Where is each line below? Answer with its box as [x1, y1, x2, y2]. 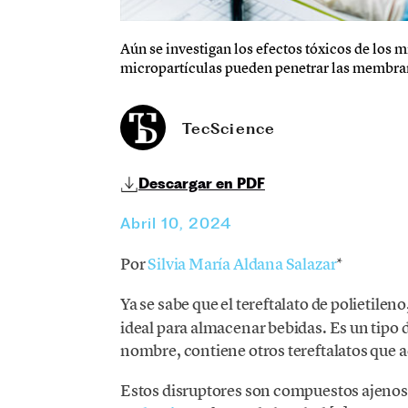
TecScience [181, 119, 275, 138]
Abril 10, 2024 [119, 213, 232, 232]
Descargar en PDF [138, 176, 265, 193]
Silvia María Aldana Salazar [148, 252, 337, 274]
